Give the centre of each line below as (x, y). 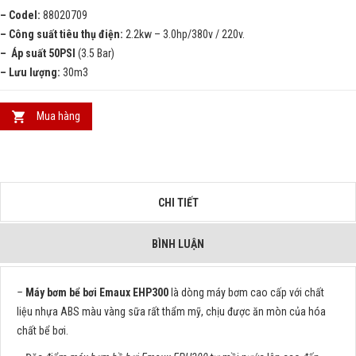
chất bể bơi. (43, 331)
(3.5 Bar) (95, 54)
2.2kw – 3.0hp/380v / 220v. (184, 35)
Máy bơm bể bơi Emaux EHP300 (96, 293)
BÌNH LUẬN (178, 244)
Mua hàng (58, 116)
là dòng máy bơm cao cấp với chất (246, 293)
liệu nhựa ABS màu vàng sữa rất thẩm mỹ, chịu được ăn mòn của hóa (171, 312)
